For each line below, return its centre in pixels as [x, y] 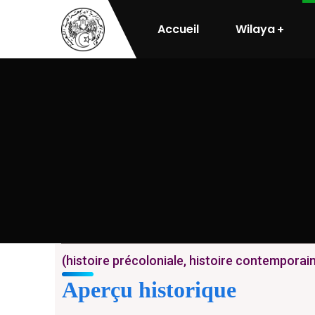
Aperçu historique [149, 290]
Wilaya [255, 29]
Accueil [178, 29]
